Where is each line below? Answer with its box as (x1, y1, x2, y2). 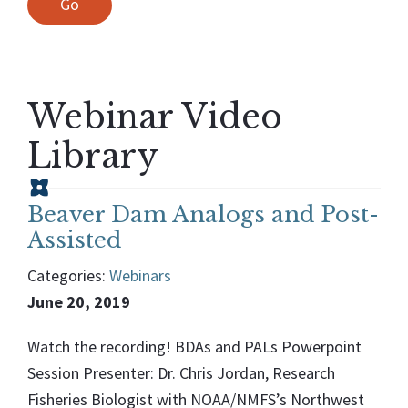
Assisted (27, 226, 121, 253)
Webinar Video (27, 96, 282, 138)
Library (27, 135, 158, 177)
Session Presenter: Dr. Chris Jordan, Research (27, 362, 335, 383)
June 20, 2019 (27, 291, 130, 312)
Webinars (109, 264, 171, 286)
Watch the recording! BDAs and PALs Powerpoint (27, 335, 362, 357)
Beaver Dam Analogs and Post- (27, 200, 379, 228)
